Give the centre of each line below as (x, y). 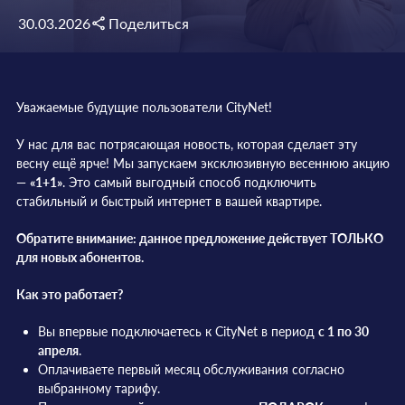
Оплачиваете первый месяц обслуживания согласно (191, 369)
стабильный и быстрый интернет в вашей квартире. (169, 201)
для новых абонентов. (80, 257)
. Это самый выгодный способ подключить (189, 182)
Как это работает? (69, 294)
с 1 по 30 (343, 331)
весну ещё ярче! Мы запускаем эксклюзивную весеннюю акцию (202, 163)
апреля (58, 350)
